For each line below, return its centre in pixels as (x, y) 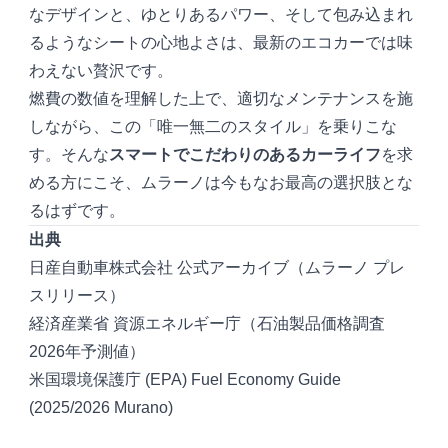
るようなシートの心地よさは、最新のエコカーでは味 (221, 43)
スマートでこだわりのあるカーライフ (245, 155)
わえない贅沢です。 (101, 71)
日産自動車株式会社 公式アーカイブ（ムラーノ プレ (217, 268)
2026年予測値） (87, 352)
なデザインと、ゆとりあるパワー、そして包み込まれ (221, 15)
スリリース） (77, 296)
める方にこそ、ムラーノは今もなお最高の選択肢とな (221, 183)
